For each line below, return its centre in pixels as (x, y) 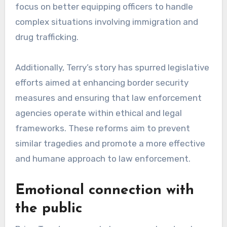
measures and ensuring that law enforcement (108, 98)
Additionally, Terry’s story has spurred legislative (112, 68)
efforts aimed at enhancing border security (102, 83)
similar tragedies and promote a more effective (110, 144)
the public (48, 209)
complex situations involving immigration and (106, 22)
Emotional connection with (104, 191)
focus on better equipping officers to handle (104, 7)
